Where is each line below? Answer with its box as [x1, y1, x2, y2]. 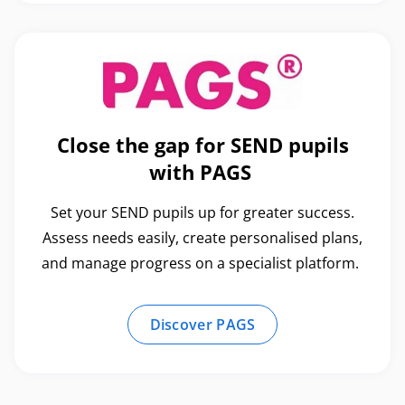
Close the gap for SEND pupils [56, 131, 349, 159]
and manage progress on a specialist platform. [41, 253, 364, 274]
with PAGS [148, 158, 257, 186]
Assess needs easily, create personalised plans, [42, 228, 363, 249]
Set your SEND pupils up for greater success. [51, 202, 354, 223]
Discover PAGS [149, 315, 256, 335]
